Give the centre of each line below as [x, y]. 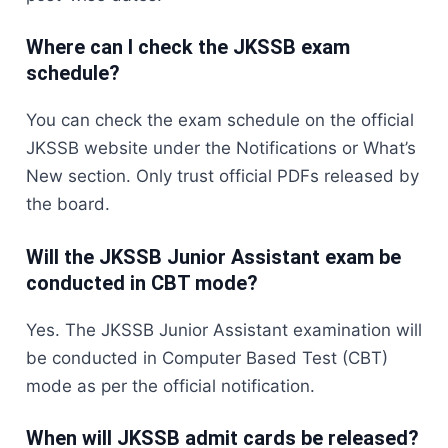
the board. [68, 204]
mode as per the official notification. [170, 385]
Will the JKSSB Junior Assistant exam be [213, 256]
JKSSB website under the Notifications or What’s [221, 148]
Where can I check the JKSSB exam [188, 47]
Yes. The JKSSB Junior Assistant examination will [224, 329]
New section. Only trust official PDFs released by [222, 176]
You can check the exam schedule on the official [220, 120]
